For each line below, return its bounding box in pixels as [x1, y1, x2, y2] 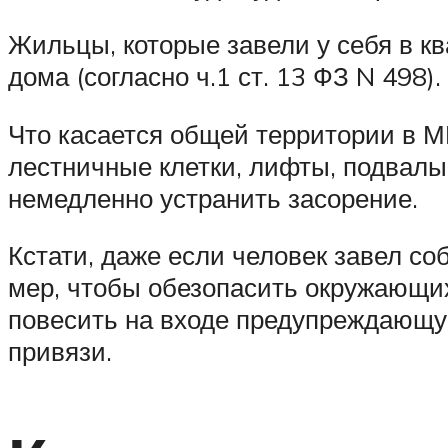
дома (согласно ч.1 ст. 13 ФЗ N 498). [8, 59, 441, 92]
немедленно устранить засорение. [8, 181, 418, 214]
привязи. [8, 335, 112, 368]
